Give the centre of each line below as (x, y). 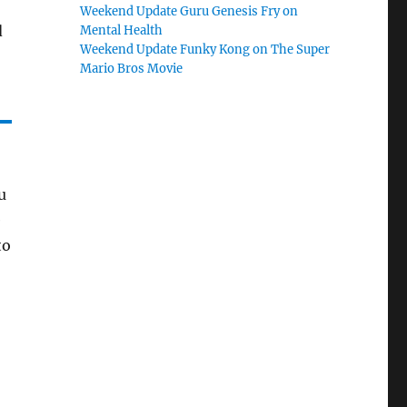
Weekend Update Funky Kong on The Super (205, 50)
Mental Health (122, 30)
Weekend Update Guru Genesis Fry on (189, 11)
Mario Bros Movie (132, 69)
